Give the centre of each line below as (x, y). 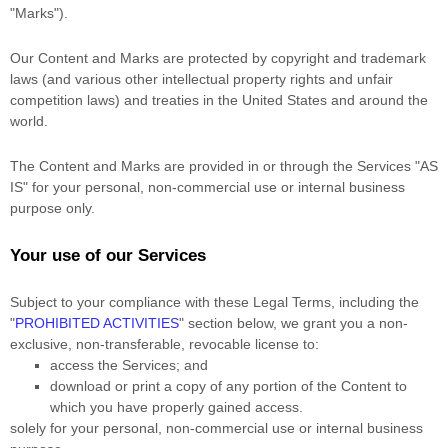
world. (29, 121)
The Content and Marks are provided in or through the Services (212, 166)
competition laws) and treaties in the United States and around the (219, 100)
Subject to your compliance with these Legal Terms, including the (214, 302)
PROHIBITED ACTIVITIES (97, 323)
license (277, 344)
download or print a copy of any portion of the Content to (228, 386)
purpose (36, 208)
